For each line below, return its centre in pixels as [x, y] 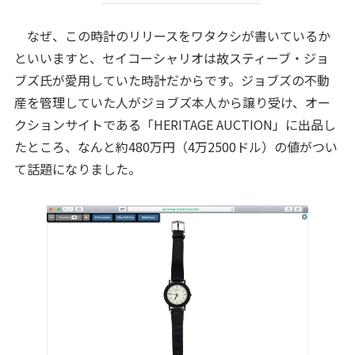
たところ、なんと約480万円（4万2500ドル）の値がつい [176, 147]
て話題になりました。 [77, 169]
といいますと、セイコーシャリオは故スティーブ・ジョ [171, 58]
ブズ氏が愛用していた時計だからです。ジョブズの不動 [172, 80]
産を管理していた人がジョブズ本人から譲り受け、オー [172, 103]
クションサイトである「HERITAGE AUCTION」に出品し [175, 125]
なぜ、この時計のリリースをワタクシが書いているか [172, 36]
